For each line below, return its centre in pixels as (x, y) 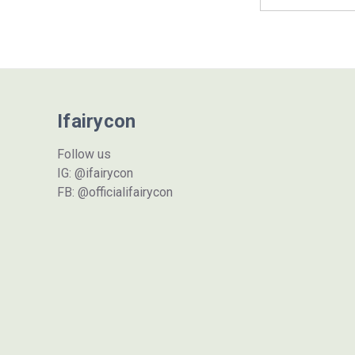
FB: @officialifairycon (115, 192)
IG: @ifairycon (95, 173)
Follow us (84, 154)
